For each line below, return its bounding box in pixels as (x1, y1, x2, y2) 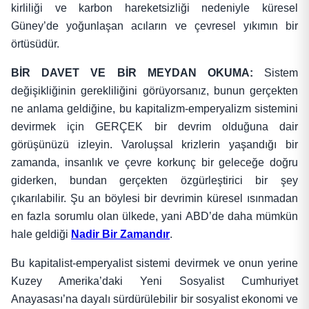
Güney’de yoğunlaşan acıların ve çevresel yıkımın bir (11, 20, 298, 32)
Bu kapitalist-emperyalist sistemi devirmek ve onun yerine (11, 257, 298, 270)
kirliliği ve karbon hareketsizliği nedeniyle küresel (11, 2, 298, 14)
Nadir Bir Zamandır (71, 228, 170, 241)
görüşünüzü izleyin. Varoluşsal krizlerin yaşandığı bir (11, 139, 298, 151)
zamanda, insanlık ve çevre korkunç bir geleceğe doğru (11, 157, 298, 169)
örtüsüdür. (11, 38, 59, 50)
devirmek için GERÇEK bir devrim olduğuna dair (11, 121, 298, 133)
